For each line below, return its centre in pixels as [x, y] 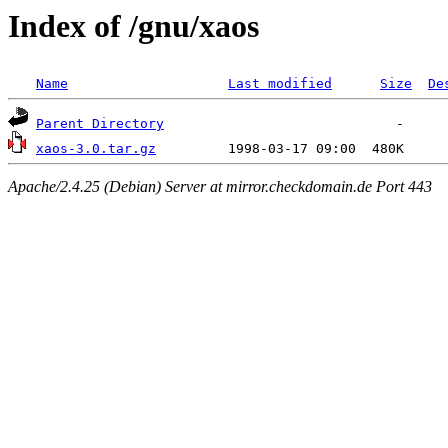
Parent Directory [100, 124]
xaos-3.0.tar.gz [96, 149]
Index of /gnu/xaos [133, 26]
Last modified [280, 84]
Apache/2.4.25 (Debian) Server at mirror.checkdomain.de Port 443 [220, 186]
